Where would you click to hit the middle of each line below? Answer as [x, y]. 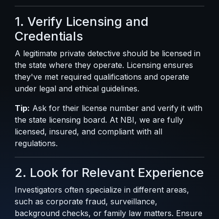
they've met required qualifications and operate [102, 77]
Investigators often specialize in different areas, [102, 190]
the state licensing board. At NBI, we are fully [99, 120]
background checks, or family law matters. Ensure [109, 213]
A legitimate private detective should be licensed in [108, 53]
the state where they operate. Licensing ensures [104, 65]
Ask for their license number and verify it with [116, 108]
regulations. [36, 143]
